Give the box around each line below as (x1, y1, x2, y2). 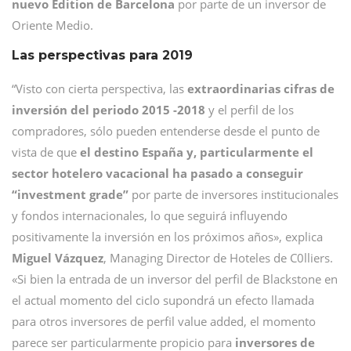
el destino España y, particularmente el (80, 143, 313, 160)
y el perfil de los (205, 101, 294, 118)
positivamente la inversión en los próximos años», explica (12, 228, 323, 244)
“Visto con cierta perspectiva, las (12, 80, 187, 96)
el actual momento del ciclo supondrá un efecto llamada (12, 291, 314, 308)
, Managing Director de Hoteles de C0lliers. (103, 249, 333, 266)
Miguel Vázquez (12, 249, 103, 266)
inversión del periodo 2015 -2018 (12, 101, 205, 118)
